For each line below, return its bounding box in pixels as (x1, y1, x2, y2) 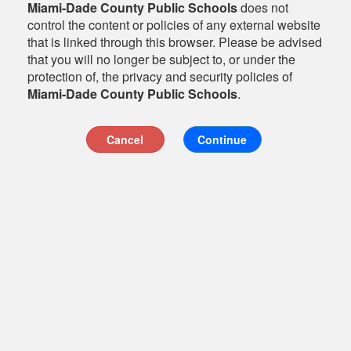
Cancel (107, 132, 143, 147)
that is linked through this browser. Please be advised (27, 33, 322, 51)
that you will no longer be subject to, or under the (27, 50, 295, 68)
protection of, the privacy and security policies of (27, 67, 292, 85)
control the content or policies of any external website (27, 16, 320, 34)
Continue (197, 132, 247, 147)
